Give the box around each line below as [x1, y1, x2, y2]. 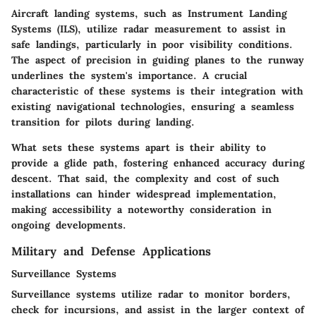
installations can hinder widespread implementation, [11, 188, 276, 201]
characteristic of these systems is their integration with [11, 85, 303, 98]
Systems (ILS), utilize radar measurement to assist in [11, 23, 286, 36]
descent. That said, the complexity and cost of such [11, 172, 279, 186]
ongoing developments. [11, 219, 126, 232]
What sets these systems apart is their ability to [11, 141, 266, 154]
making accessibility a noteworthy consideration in [11, 203, 272, 217]
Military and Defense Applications [11, 244, 211, 259]
